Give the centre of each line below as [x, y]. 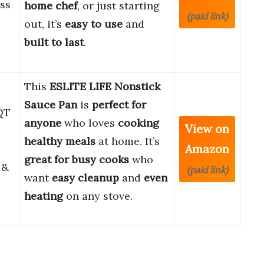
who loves [90, 123]
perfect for [119, 105]
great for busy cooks [77, 160]
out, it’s [44, 24]
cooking [138, 123]
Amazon [207, 149]
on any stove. [98, 196]
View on [207, 129]
